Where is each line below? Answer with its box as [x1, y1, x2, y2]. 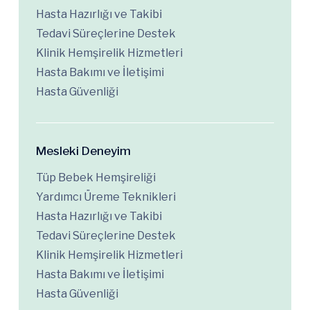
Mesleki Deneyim [36, 143, 131, 158]
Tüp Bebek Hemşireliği [36, 170, 156, 184]
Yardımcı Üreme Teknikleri [36, 190, 176, 203]
